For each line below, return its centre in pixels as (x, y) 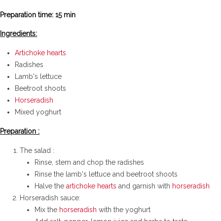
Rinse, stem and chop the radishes (90, 162)
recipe (48, 16)
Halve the (51, 186)
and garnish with (145, 186)
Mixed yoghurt (38, 112)
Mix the (47, 209)
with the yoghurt (124, 209)
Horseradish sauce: (50, 198)
